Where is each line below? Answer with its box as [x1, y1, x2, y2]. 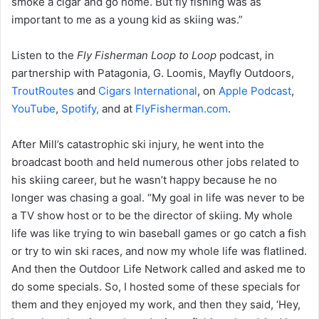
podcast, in [216, 48, 274, 63]
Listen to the [11, 48, 77, 63]
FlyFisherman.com [135, 102, 228, 116]
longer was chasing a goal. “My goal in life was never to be [11, 191, 305, 205]
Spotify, [61, 102, 99, 116]
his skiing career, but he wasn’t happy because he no [11, 173, 277, 187]
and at [99, 102, 135, 116]
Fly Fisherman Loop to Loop [77, 48, 216, 63]
